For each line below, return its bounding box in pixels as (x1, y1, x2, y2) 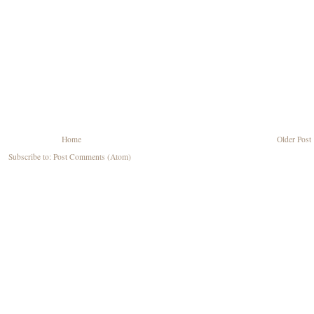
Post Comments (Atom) (53, 151, 131, 162)
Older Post (277, 134, 311, 144)
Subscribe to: (8, 151, 53, 162)
